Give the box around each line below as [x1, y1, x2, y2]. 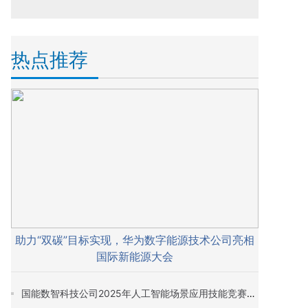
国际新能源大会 [96, 250, 173, 263]
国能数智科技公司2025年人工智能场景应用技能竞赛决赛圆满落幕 [247, 287, 255, 299]
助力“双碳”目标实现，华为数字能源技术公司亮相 [15, 233, 254, 247]
